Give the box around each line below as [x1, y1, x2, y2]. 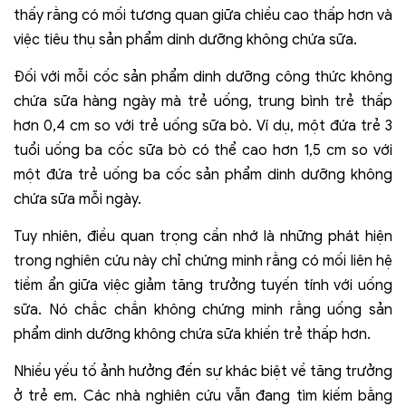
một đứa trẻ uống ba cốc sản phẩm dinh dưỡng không [14, 165, 392, 184]
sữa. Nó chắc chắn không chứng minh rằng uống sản [14, 300, 392, 319]
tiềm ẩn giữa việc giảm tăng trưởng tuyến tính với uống [14, 275, 392, 295]
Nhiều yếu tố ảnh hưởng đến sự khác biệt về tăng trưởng [14, 362, 392, 381]
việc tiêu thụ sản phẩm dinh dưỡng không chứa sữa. [14, 30, 357, 49]
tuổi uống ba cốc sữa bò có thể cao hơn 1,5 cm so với [14, 140, 392, 159]
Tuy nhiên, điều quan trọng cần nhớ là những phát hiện [14, 227, 392, 246]
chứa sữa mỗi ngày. [14, 189, 141, 208]
